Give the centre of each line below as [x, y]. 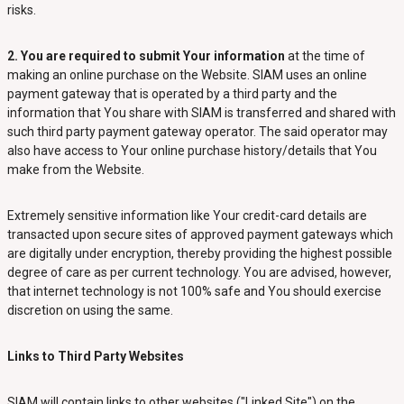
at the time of [325, 56]
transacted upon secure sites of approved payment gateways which [200, 234]
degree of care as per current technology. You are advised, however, [199, 272]
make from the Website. [75, 170]
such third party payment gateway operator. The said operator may [197, 132]
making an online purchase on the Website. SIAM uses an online [187, 75]
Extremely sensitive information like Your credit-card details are [187, 216]
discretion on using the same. [91, 310]
